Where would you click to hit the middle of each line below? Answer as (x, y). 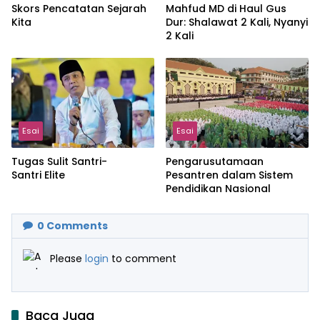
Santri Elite (38, 175)
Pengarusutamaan (215, 161)
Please (67, 258)
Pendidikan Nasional (218, 188)
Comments (76, 225)
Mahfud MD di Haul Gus (226, 9)
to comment (144, 258)
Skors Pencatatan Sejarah (79, 9)
